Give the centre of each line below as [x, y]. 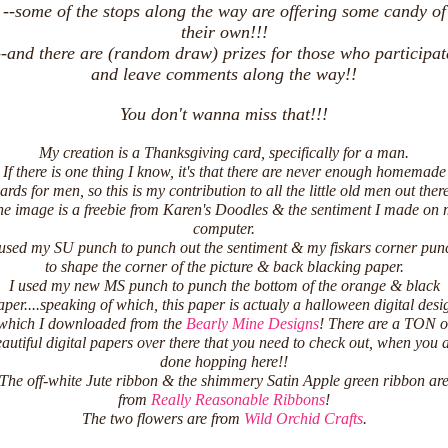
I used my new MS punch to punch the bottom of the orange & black [224, 286]
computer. [224, 229]
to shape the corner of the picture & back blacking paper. [224, 267]
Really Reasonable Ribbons [238, 400]
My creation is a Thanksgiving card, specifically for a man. [224, 153]
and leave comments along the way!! [224, 74]
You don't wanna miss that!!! [224, 114]
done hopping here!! [224, 362]
